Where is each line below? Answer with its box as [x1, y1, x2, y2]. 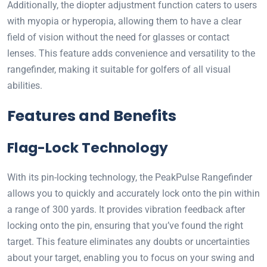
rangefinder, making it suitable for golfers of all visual [7, 64, 231, 76]
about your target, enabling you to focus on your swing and [7, 252, 254, 264]
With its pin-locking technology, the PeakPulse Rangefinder [7, 172, 252, 184]
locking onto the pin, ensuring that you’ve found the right [7, 220, 243, 232]
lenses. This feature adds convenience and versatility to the [7, 48, 255, 60]
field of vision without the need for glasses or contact [7, 32, 229, 44]
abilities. [7, 80, 42, 92]
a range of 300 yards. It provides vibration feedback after [7, 204, 245, 216]
